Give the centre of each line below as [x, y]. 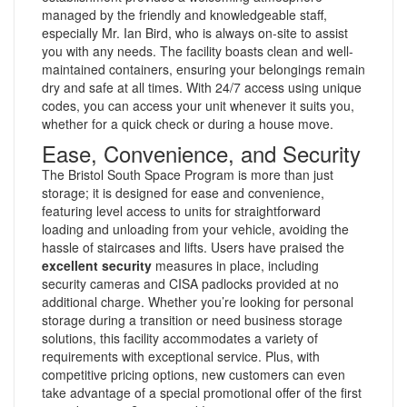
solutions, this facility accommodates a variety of [180, 338]
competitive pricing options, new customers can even [194, 374]
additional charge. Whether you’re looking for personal [198, 301]
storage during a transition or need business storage [192, 319]
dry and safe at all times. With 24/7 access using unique [202, 87]
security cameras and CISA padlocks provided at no [190, 283]
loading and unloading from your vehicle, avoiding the [195, 228]
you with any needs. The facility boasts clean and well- [198, 50]
